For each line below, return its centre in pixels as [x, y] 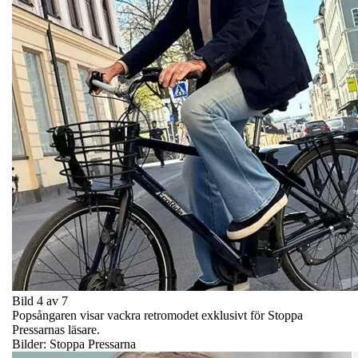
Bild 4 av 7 [40, 300]
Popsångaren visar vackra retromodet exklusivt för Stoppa [157, 315]
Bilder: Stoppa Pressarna [74, 344]
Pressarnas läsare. [56, 329]
